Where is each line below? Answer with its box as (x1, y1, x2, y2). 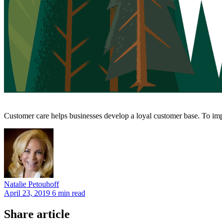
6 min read (52, 188, 85, 197)
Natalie (4, 179, 26, 188)
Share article (4, 207, 70, 221)
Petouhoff (28, 179, 59, 188)
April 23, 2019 (4, 188, 50, 197)
